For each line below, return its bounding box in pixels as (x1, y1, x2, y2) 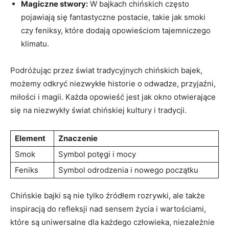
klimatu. (21, 38, 49, 49)
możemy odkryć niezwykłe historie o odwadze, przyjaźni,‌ (10, 78, 216, 88)
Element (15, 133, 45, 143)
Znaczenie (58, 133, 98, 143)
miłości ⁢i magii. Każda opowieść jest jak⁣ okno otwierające (10, 91, 216, 102)
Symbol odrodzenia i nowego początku (58, 165, 198, 175)
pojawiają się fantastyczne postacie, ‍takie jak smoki (21, 12, 205, 22)
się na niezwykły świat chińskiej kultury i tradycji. (10, 105, 187, 115)
